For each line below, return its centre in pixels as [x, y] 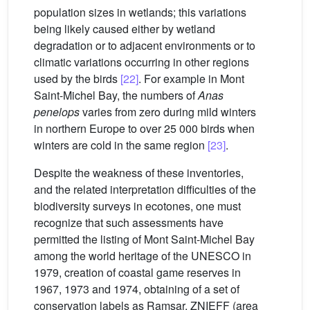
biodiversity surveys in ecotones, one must [137, 206]
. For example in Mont [191, 79]
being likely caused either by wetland [125, 29]
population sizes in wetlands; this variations [140, 12]
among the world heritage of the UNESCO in [143, 256]
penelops [57, 112]
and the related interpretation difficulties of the [145, 190]
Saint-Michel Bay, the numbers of [116, 95]
